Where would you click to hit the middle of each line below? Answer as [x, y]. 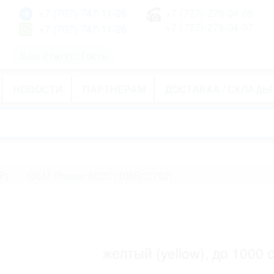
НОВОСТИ [38, 89]
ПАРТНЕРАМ [114, 89]
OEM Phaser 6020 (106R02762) [100, 176]
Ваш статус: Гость [64, 55]
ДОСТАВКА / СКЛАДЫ [219, 89]
